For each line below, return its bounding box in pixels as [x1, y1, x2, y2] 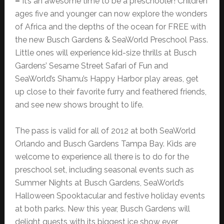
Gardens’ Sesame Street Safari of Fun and [14, 61, 168, 71]
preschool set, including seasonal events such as [14, 165, 194, 175]
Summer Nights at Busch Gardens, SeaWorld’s [14, 178, 184, 188]
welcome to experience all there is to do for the [14, 152, 189, 162]
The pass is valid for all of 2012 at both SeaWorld [14, 126, 195, 136]
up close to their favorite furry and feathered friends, [14, 87, 206, 97]
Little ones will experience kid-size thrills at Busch [14, 48, 196, 58]
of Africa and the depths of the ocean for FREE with [14, 22, 206, 32]
